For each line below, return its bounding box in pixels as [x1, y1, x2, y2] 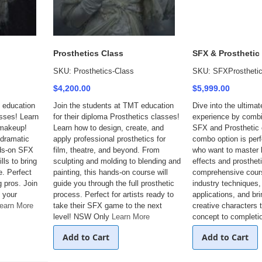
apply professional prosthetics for [53, 135, 166, 143]
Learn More [112, 212, 150, 221]
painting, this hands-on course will [53, 168, 168, 177]
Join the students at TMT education [53, 101, 174, 110]
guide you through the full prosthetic [53, 179, 174, 188]
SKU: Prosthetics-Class [53, 67, 134, 75]
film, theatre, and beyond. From [53, 146, 160, 154]
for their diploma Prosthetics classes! [53, 112, 180, 121]
